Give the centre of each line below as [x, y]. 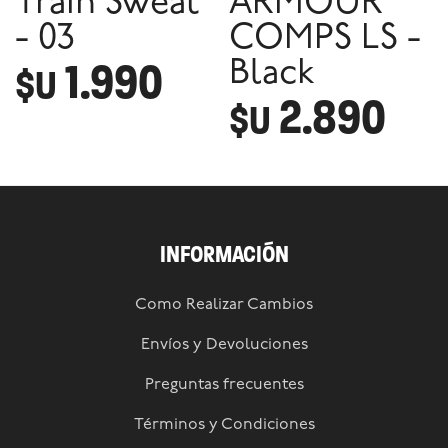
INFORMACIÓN [224, 255]
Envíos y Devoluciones [224, 345]
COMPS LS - [325, 40]
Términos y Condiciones [224, 425]
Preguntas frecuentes [224, 385]
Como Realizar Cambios [224, 305]
